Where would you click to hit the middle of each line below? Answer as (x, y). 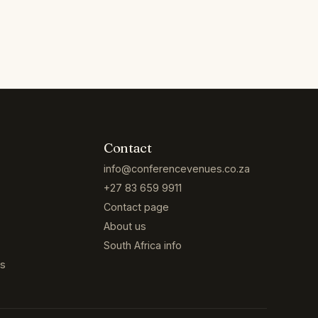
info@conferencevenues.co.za (177, 169)
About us (125, 226)
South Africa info (143, 246)
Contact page (137, 207)
